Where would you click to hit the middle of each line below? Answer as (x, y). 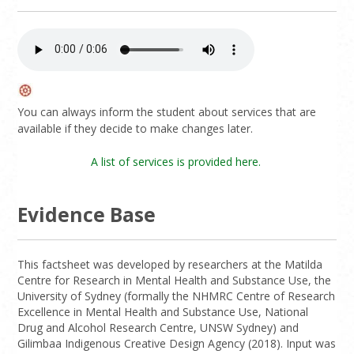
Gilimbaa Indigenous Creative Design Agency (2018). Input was (177, 343)
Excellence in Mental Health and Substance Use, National (163, 311)
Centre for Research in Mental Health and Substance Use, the (175, 280)
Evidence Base (87, 214)
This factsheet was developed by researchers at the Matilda (170, 264)
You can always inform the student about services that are (167, 111)
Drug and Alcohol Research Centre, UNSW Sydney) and (158, 327)
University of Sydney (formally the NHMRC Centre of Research (177, 296)
